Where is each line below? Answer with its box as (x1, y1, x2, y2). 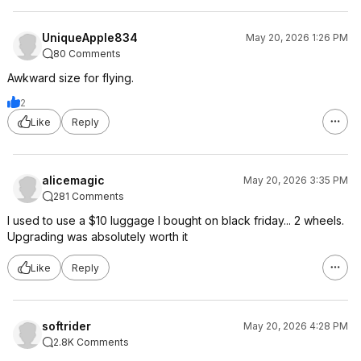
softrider (42, 319, 91, 333)
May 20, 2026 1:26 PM (246, 31, 348, 44)
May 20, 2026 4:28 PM (243, 320, 348, 332)
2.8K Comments (53, 336, 129, 348)
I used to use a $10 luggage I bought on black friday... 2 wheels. (7, 214, 344, 227)
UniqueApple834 (42, 31, 138, 44)
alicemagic (42, 173, 105, 187)
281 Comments (53, 190, 124, 202)
